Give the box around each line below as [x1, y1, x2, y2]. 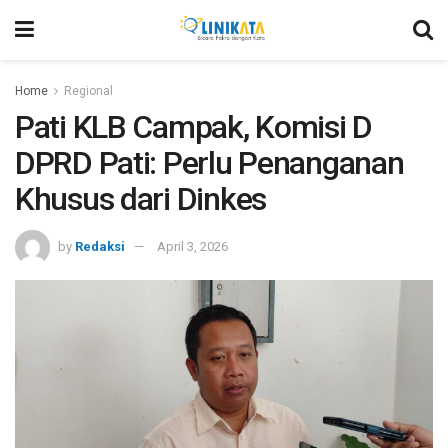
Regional [64, 84, 113, 98]
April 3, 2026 [157, 238, 228, 254]
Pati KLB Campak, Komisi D [15, 108, 372, 146]
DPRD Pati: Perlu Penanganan [15, 144, 404, 182]
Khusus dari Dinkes [15, 180, 266, 218]
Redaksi [75, 238, 125, 254]
